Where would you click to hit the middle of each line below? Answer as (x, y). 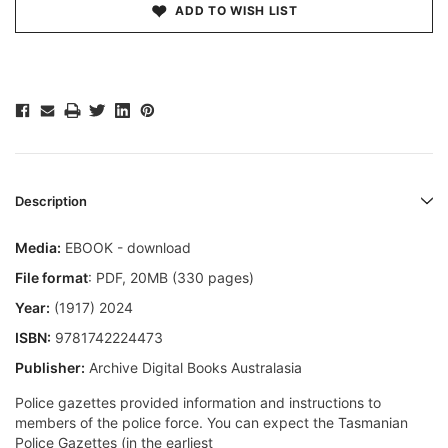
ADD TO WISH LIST (236, 11)
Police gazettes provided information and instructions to (198, 403)
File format (51, 278)
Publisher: (50, 368)
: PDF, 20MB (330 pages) (171, 278)
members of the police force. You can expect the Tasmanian (211, 423)
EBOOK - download (126, 248)
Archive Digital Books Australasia (193, 368)
